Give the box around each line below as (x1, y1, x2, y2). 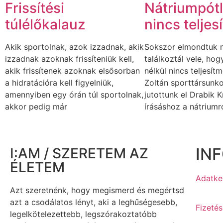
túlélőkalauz (5, 15, 85, 33)
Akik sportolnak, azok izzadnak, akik (5, 41, 144, 52)
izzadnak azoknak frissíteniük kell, (5, 53, 134, 64)
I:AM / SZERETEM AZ (10, 145, 148, 162)
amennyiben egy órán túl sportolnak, (5, 89, 143, 100)
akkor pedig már (5, 101, 67, 111)
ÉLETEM (10, 159, 65, 176)
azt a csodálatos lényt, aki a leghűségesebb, (10, 197, 177, 208)
